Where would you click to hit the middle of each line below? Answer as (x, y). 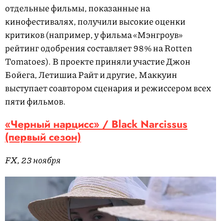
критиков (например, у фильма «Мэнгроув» (94, 35)
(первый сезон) (43, 137)
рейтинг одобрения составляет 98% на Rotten (99, 48)
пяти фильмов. (35, 101)
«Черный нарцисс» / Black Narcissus (96, 125)
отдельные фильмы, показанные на (77, 8)
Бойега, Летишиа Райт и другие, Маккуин (91, 75)
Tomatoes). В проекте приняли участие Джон (98, 61)
